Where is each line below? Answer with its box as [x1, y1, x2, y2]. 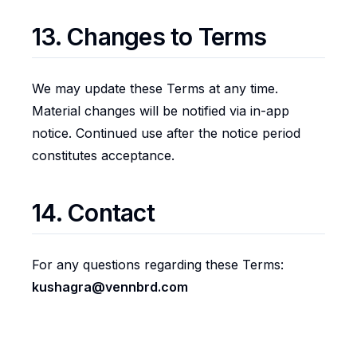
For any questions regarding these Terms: [32, 257, 284, 273]
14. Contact [32, 198, 155, 227]
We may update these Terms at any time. [32, 80, 278, 96]
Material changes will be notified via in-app [32, 103, 289, 119]
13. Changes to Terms [32, 22, 266, 51]
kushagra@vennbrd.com [32, 279, 188, 295]
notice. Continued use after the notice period [32, 125, 300, 141]
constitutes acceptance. [32, 147, 175, 163]
